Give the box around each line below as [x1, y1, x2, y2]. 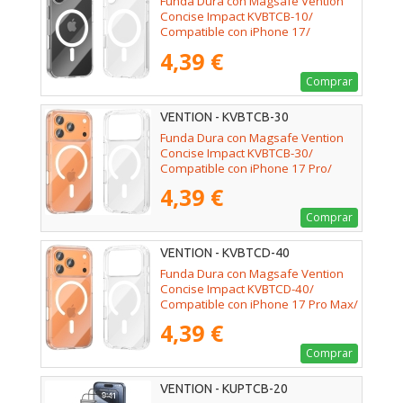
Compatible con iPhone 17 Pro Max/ [160, 295, 358, 312]
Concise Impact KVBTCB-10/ [160, 8, 313, 25]
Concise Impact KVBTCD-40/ [160, 280, 314, 297]
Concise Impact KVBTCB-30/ [160, 144, 313, 161]
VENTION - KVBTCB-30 [160, 110, 289, 125]
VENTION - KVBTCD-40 [160, 246, 290, 261]
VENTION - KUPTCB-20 [160, 381, 288, 397]
